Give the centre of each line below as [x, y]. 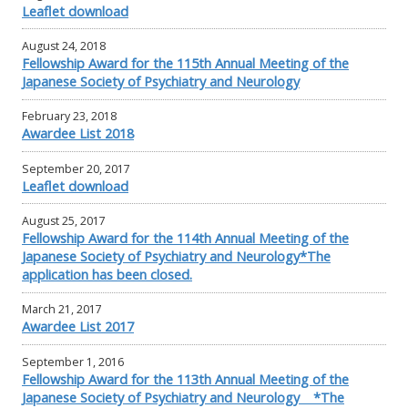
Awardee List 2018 [78, 133]
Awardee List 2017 [78, 326]
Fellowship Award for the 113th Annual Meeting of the [185, 378]
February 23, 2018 [69, 117]
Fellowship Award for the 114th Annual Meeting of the [185, 237]
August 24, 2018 [64, 46]
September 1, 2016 [73, 362]
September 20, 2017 [76, 168]
